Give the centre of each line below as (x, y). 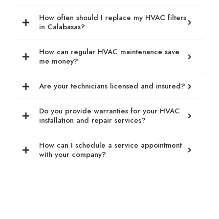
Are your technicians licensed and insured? (112, 86)
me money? (59, 61)
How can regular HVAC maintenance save (109, 52)
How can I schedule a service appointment (110, 145)
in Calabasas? (62, 27)
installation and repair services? (92, 120)
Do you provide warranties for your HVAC (109, 111)
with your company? (73, 155)
